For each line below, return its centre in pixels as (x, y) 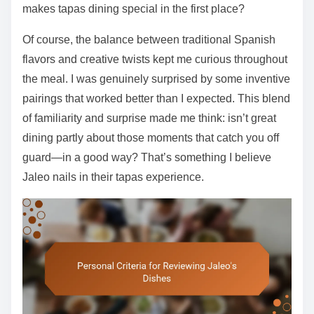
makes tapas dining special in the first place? (134, 8)
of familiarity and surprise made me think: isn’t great (149, 118)
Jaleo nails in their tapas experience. (113, 177)
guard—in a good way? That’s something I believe (147, 157)
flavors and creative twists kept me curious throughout (155, 59)
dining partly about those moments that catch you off (151, 137)
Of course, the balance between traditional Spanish (149, 39)
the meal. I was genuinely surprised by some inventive (156, 78)
